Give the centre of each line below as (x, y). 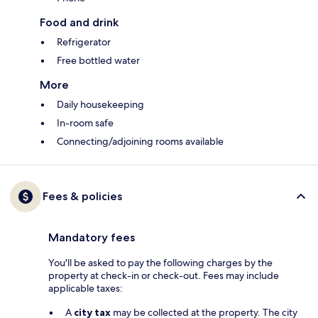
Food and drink (79, 23)
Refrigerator (84, 42)
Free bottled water (98, 61)
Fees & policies (82, 197)
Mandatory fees (92, 238)
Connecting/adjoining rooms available (140, 142)
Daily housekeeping (100, 105)
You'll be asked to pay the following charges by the (160, 263)
